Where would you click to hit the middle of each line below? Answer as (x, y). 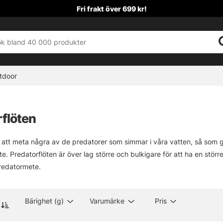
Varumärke (107, 201)
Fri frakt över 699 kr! (111, 8)
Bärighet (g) (45, 201)
